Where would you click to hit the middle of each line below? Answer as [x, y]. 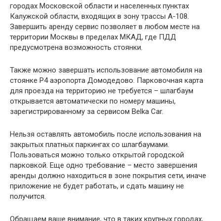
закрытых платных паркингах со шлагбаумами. [90, 145]
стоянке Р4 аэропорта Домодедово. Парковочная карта [107, 81]
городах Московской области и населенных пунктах [99, 6]
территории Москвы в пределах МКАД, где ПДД [93, 37]
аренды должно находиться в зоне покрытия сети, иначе [108, 176]
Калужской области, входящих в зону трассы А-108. [99, 17]
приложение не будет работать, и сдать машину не [97, 186]
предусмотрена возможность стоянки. [76, 48]
